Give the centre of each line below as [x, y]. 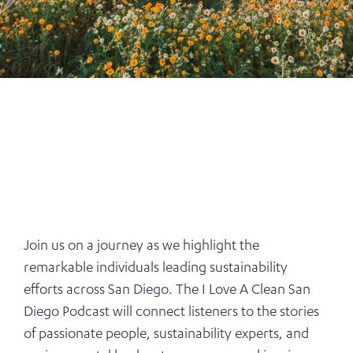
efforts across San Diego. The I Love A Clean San [167, 291]
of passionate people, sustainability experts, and [166, 335]
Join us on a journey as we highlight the [141, 247]
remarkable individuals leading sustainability [156, 269]
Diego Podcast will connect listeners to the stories [171, 313]
